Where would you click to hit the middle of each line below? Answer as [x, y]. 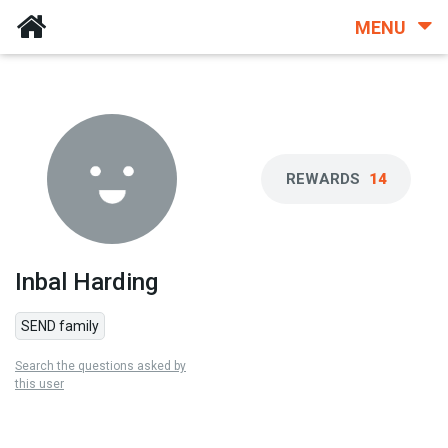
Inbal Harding [86, 282]
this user [39, 384]
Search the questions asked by [100, 366]
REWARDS [324, 179]
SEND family [60, 326]
